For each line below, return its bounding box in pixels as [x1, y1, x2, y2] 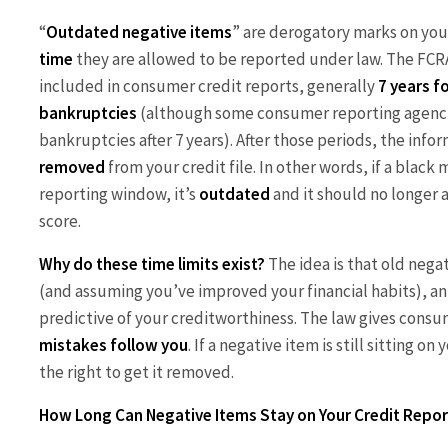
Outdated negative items [46, 20, 232, 43]
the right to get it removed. [39, 360, 234, 383]
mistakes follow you [39, 333, 188, 356]
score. [39, 209, 81, 232]
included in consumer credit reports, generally [39, 74, 378, 97]
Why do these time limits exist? [39, 252, 265, 275]
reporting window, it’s [39, 182, 199, 205]
